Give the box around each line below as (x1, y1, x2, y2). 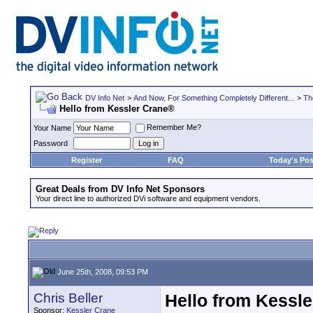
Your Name (34, 124, 71, 132)
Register (71, 156, 102, 164)
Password (34, 139, 68, 147)
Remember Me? (147, 123, 201, 132)
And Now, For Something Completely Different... (133, 94, 294, 102)
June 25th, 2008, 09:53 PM (55, 267, 148, 276)
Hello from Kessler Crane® (59, 103, 175, 114)
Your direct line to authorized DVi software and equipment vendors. (36, 194, 261, 203)
